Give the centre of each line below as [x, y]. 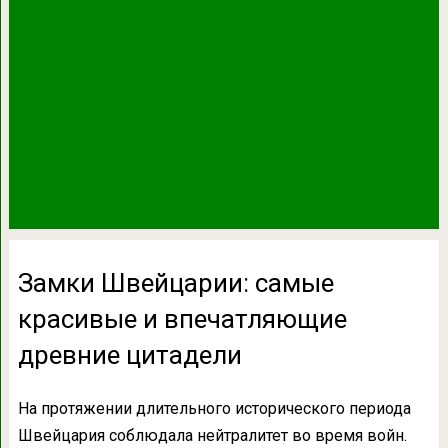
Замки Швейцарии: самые [175, 282]
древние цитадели [129, 354]
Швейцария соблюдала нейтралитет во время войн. [212, 435]
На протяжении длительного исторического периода [214, 408]
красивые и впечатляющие [182, 318]
